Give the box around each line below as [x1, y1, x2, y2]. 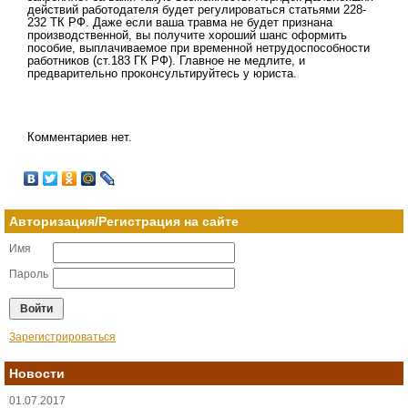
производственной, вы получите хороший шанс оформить [27, 28, 347, 42]
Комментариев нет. [27, 130, 132, 144]
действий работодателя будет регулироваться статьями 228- [27, 3, 366, 16]
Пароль [9, 268, 48, 280]
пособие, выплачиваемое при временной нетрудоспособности [27, 41, 370, 55]
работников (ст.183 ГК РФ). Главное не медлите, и [27, 54, 305, 67]
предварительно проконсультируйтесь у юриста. [27, 66, 297, 80]
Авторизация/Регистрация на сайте [9, 214, 239, 229]
